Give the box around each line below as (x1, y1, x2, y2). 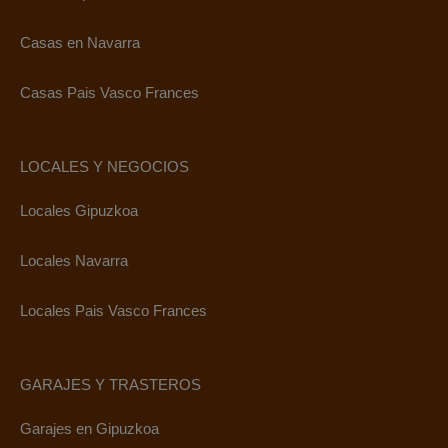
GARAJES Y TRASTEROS (20, 376, 201, 393)
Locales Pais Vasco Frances (20, 302, 207, 319)
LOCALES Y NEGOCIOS (20, 158, 189, 175)
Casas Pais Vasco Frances (20, 84, 199, 101)
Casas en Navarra (20, 34, 140, 51)
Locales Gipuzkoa (20, 202, 138, 219)
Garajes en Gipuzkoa (20, 420, 159, 437)
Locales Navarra (20, 252, 128, 269)
